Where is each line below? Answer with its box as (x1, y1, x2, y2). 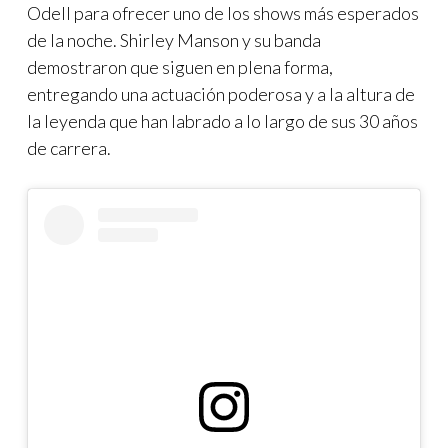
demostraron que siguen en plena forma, (27, 56, 333, 79)
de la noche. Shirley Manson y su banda (27, 29, 321, 52)
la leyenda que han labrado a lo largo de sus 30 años (27, 110, 418, 133)
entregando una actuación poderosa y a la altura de (27, 83, 415, 106)
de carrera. (27, 137, 114, 160)
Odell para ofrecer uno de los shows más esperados (27, 2, 419, 25)
